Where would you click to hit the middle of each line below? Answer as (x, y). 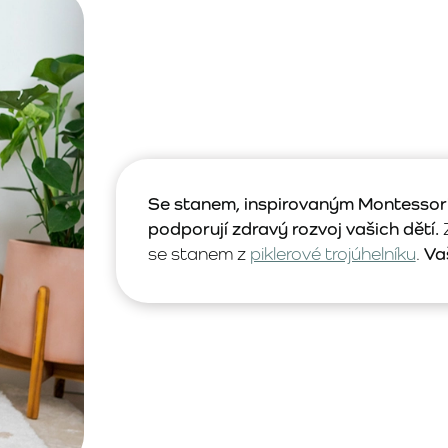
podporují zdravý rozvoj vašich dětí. (293, 228)
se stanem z (198, 253)
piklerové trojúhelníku (332, 253)
